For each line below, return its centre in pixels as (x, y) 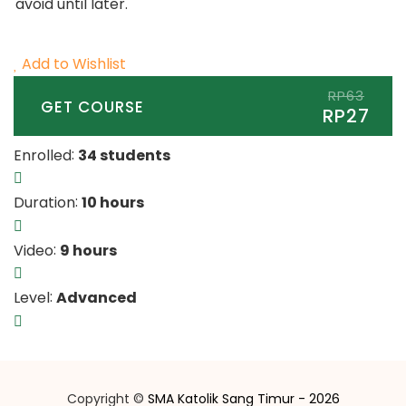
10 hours (113, 202)
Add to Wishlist (74, 63)
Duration (44, 202)
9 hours (88, 250)
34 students (124, 155)
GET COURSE (92, 106)
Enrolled (43, 155)
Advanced (97, 298)
